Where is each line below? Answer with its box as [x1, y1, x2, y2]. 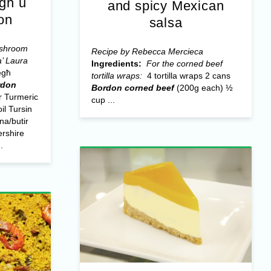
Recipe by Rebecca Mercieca [91, 46, 203, 56]
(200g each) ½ [176, 82, 233, 93]
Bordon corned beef [91, 82, 174, 93]
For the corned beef [146, 58, 223, 68]
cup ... [91, 94, 115, 105]
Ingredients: [91, 58, 144, 68]
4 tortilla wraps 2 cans [144, 70, 230, 80]
